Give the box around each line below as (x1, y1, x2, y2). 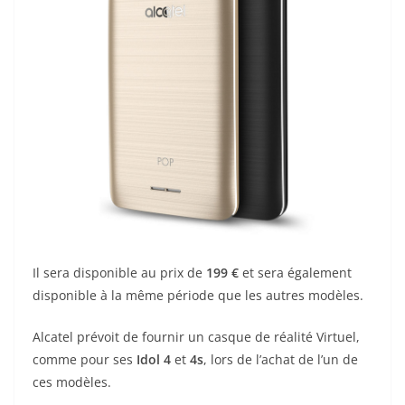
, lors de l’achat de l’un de (203, 350, 358, 368)
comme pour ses (33, 350, 137, 368)
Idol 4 (137, 350, 171, 368)
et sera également (239, 263, 352, 281)
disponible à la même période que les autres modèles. (33, 286, 363, 304)
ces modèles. (33, 372, 111, 391)
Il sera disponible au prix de (33, 263, 206, 281)
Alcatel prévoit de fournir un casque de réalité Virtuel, (33, 327, 360, 345)
